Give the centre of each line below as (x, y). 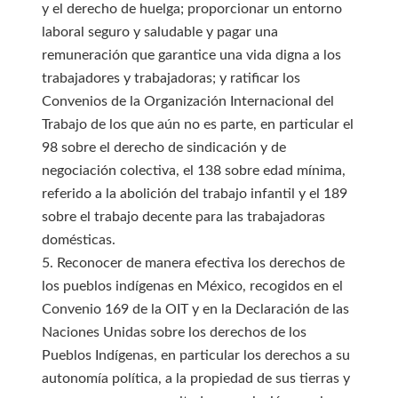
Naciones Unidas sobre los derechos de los (174, 332)
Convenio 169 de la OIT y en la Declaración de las (195, 309)
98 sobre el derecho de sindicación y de (163, 147)
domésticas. (78, 240)
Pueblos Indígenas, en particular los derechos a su (195, 355)
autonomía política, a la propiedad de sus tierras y (195, 378)
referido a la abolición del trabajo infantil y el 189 (194, 194)
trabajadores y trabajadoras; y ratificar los (171, 78)
